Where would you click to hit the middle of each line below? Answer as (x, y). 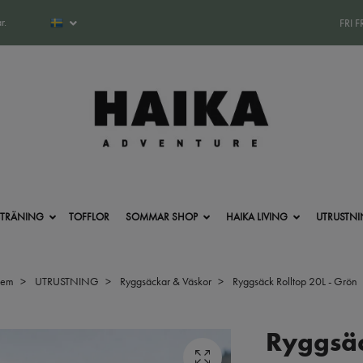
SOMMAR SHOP (161, 216)
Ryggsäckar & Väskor (166, 281)
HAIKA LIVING (257, 216)
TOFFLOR (89, 216)
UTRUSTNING (67, 281)
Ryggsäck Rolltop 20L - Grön (294, 281)
